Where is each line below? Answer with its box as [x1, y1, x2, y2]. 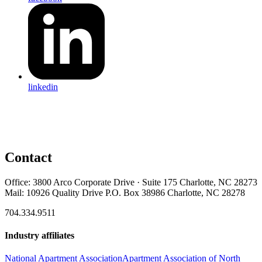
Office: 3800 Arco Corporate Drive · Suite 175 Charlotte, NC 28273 [5, 177, 257, 187]
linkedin [28, 82, 58, 92]
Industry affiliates [5, 230, 74, 240]
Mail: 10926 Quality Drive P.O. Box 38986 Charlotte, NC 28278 [5, 187, 245, 198]
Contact [5, 149, 52, 165]
